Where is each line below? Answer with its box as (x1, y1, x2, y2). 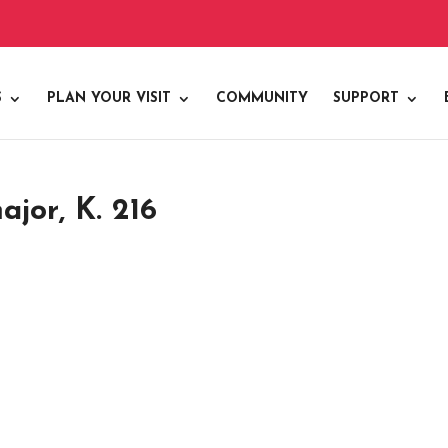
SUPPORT (333, 90, 399, 106)
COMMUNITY (216, 90, 308, 106)
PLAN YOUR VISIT (47, 90, 171, 106)
